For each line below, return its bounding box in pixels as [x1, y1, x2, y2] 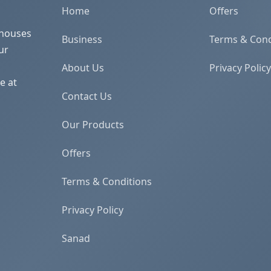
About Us [62, 61, 104, 74]
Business [62, 33, 102, 46]
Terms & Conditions [62, 175, 152, 188]
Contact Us [62, 90, 112, 103]
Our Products [62, 118, 124, 131]
